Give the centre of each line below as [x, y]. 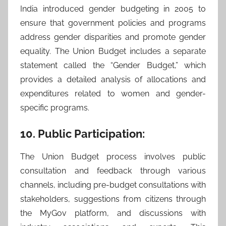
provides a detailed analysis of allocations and [113, 79]
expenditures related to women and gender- [113, 94]
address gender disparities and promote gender [113, 37]
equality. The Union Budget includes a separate [113, 51]
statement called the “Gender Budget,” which [113, 65]
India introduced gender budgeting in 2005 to [113, 9]
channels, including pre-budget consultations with [113, 185]
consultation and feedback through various [113, 171]
